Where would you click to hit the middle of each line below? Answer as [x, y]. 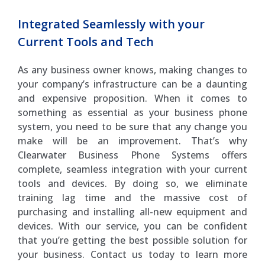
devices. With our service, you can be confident [132, 226]
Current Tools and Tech [86, 41]
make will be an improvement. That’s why [132, 140]
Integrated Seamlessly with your [111, 24]
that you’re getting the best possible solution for [132, 240]
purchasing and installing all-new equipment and [132, 211]
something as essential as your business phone [132, 112]
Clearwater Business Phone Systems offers [132, 155]
